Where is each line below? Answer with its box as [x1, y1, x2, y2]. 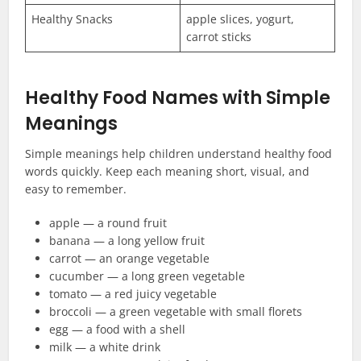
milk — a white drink [49, 339, 161, 355]
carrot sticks [186, 29, 252, 45]
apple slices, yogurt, [186, 11, 295, 27]
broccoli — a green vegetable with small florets [49, 304, 303, 320]
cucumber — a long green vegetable [49, 268, 246, 284]
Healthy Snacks [31, 11, 114, 27]
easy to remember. [25, 181, 127, 197]
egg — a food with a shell [49, 322, 186, 338]
